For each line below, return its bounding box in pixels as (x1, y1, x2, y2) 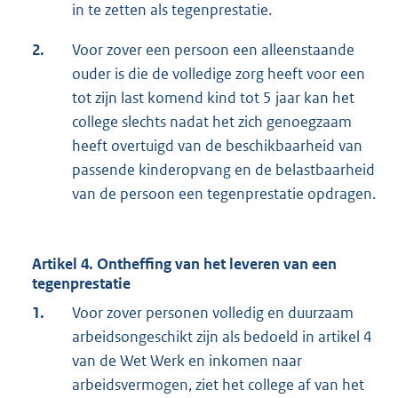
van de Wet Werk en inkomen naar (72, 351, 302, 371)
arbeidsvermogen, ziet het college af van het (72, 375, 364, 395)
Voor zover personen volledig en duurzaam (72, 303, 354, 323)
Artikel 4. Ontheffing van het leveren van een (32, 254, 337, 275)
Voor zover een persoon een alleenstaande (72, 40, 354, 60)
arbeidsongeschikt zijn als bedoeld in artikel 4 (72, 327, 372, 347)
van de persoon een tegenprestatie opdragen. (72, 184, 376, 204)
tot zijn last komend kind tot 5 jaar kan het (72, 88, 354, 108)
